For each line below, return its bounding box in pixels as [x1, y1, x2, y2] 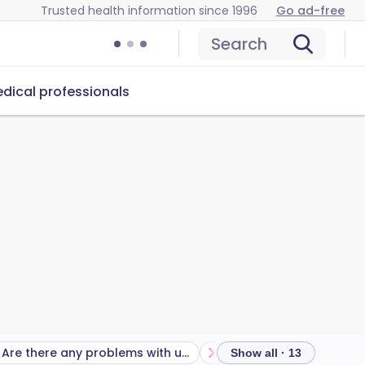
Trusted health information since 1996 [41, 2, 257, 19]
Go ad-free [276, 2, 345, 19]
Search [211, 33, 267, 55]
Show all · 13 [231, 346, 301, 359]
